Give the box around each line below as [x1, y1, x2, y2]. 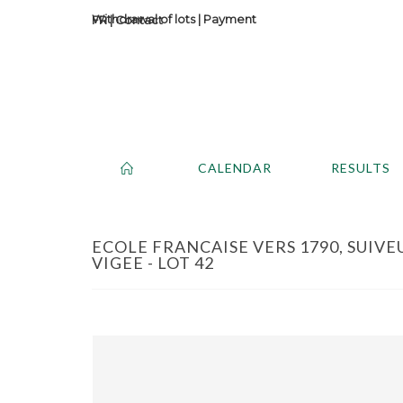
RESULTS [331, 159, 390, 175]
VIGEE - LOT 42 [92, 252, 214, 273]
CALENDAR [198, 159, 272, 175]
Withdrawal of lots [92, 12, 195, 26]
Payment [203, 12, 256, 26]
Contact [115, 13, 163, 27]
